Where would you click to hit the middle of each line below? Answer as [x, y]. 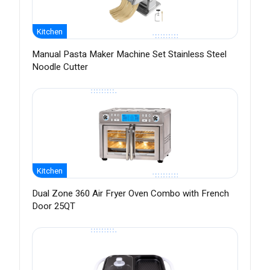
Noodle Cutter [60, 67]
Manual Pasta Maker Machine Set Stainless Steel [129, 55]
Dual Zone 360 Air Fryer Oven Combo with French [130, 194]
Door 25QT [54, 206]
